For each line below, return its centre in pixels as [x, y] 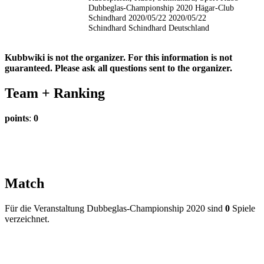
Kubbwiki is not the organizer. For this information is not [118, 58]
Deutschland [189, 27]
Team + [29, 93]
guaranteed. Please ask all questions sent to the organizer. [118, 68]
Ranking [79, 93]
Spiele [242, 209]
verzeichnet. [27, 219]
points [17, 118]
